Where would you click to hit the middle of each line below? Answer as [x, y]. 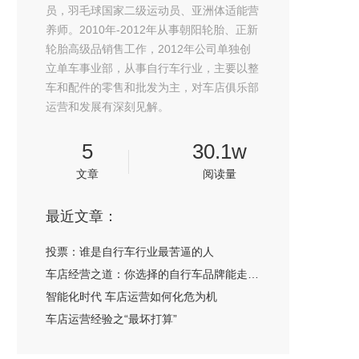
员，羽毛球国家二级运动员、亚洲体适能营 [152, 10]
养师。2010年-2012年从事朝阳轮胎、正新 [152, 30]
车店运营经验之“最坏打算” [111, 319]
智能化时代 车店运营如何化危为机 [131, 296]
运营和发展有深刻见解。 [107, 107]
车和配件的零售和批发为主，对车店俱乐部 [152, 87]
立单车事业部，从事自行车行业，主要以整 [152, 68]
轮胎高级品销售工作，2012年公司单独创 [148, 49]
